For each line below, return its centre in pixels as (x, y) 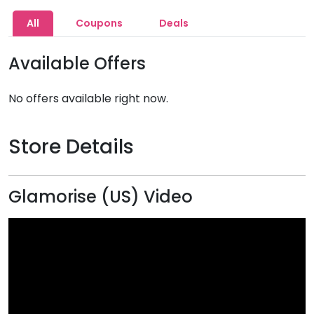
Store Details (71, 147)
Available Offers (77, 63)
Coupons (99, 23)
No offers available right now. (88, 98)
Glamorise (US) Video (101, 197)
